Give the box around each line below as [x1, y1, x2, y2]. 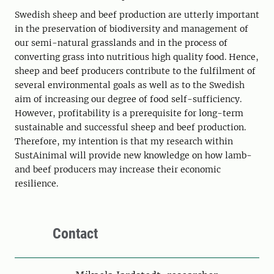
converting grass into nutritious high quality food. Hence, [15, 51, 259, 63]
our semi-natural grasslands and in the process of [15, 37, 228, 49]
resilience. [15, 178, 58, 190]
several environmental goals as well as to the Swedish [15, 80, 245, 91]
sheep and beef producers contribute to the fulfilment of [15, 65, 256, 77]
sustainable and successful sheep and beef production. [15, 122, 246, 133]
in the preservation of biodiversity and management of [15, 23, 248, 35]
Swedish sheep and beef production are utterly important [15, 9, 259, 21]
